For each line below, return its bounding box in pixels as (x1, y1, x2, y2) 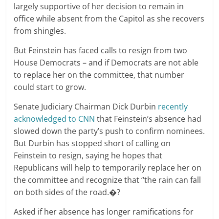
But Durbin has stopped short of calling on (14, 138, 171, 149)
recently (156, 101, 188, 112)
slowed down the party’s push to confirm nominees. (14, 126, 205, 137)
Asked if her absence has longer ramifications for (14, 206, 194, 218)
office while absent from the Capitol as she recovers (14, 13, 205, 24)
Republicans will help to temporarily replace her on (14, 162, 202, 174)
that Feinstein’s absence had (95, 113, 202, 125)
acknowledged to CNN (14, 113, 95, 125)
